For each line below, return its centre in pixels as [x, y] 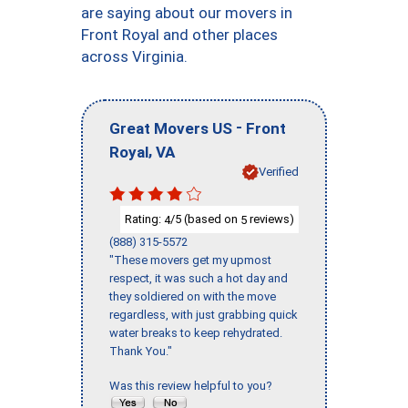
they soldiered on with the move [193, 297]
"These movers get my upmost [190, 260]
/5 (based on [205, 219]
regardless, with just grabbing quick [204, 315]
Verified [279, 171]
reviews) [270, 219]
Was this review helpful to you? [194, 386]
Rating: [144, 219]
